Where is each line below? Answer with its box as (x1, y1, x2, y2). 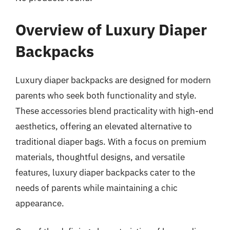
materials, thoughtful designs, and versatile (15, 151, 185, 163)
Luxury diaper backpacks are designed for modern (15, 74, 211, 86)
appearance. (15, 197, 64, 209)
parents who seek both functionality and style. (15, 89, 197, 101)
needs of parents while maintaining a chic (15, 182, 178, 194)
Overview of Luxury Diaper (15, 19, 207, 40)
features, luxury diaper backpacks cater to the (15, 166, 195, 178)
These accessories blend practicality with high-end (15, 105, 214, 117)
